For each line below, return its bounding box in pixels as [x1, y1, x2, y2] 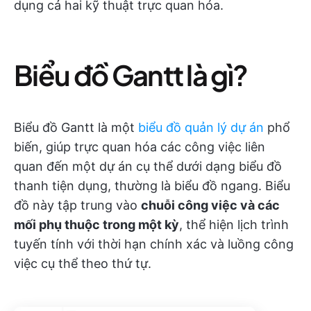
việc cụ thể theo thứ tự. [14, 256, 151, 271]
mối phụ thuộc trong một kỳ [14, 217, 179, 232]
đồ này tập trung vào [14, 198, 141, 212]
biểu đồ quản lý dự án [138, 120, 264, 135]
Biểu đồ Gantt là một [14, 120, 138, 135]
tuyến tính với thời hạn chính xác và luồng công [14, 237, 294, 251]
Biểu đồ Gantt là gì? [14, 57, 248, 92]
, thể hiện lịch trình [179, 217, 289, 232]
